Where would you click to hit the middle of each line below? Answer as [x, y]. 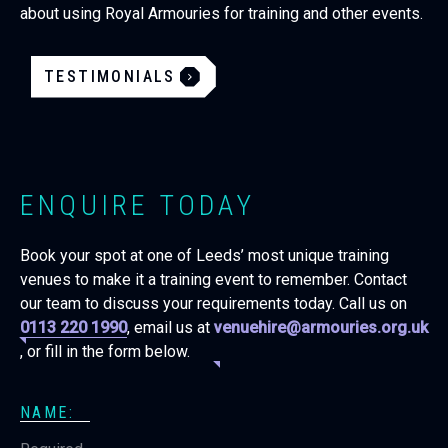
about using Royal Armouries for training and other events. [221, 13]
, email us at [170, 327]
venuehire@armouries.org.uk [321, 327]
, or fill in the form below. [105, 351]
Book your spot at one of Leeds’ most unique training [204, 255]
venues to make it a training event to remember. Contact [213, 279]
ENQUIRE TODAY [138, 205]
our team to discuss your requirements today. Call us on [213, 303]
